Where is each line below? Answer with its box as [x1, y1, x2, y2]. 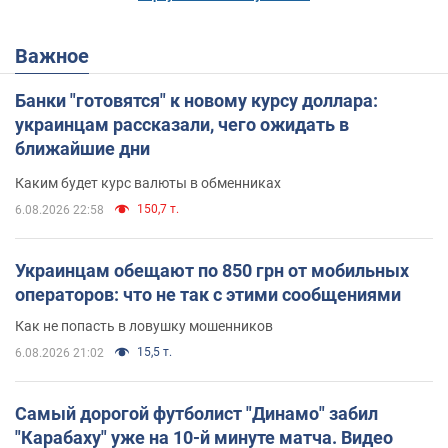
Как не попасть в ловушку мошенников [15, 317, 273, 334]
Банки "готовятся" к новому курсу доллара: [15, 89, 378, 111]
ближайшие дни [15, 137, 150, 159]
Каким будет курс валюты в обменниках [15, 174, 281, 191]
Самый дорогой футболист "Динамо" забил [15, 402, 378, 424]
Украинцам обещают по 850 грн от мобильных [15, 259, 409, 281]
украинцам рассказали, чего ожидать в [15, 113, 349, 135]
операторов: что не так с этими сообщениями [15, 283, 401, 305]
